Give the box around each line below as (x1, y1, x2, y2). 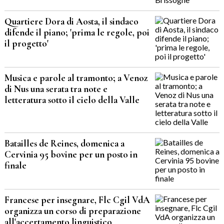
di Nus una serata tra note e (4, 83, 107, 95)
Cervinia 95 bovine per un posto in (4, 148, 137, 161)
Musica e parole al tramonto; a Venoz (4, 72, 148, 84)
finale (4, 159, 26, 172)
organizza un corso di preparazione (4, 205, 141, 217)
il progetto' (4, 37, 48, 50)
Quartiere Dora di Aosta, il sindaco (4, 15, 138, 28)
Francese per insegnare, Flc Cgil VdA (4, 194, 150, 206)
